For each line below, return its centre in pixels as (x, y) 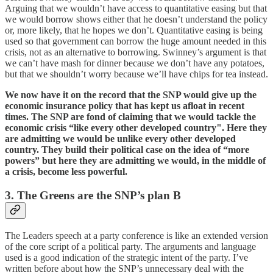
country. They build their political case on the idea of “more (127, 150)
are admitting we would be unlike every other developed (120, 139)
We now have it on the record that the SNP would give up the (131, 95)
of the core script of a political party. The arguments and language (130, 246)
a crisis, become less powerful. (66, 172)
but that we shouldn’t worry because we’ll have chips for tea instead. (136, 74)
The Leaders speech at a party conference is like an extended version (136, 235)
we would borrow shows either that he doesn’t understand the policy (136, 19)
